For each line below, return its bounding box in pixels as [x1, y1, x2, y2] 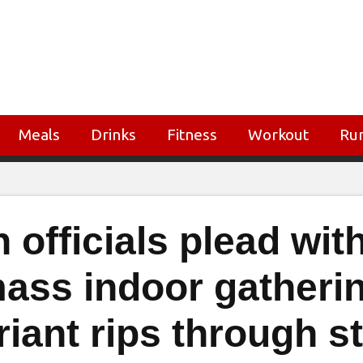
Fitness [167, 126, 217, 143]
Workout [248, 126, 309, 143]
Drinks [91, 126, 136, 143]
